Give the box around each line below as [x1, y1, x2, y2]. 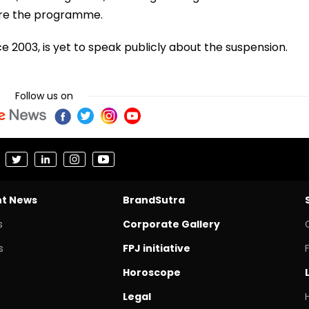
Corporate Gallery [122, 217, 220, 231]
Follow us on [15, 88, 73, 103]
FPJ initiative [122, 241, 190, 255]
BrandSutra [122, 192, 185, 207]
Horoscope [122, 265, 181, 279]
